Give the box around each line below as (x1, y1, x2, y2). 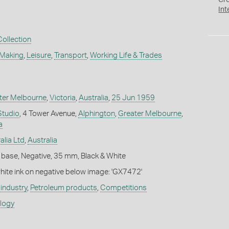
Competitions (100, 184, 147, 192)
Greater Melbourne (118, 109, 181, 118)
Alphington (78, 109, 115, 118)
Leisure (26, 51, 51, 59)
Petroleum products (30, 184, 97, 192)
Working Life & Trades (89, 51, 162, 59)
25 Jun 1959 (111, 94, 155, 102)
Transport (54, 51, 87, 59)
